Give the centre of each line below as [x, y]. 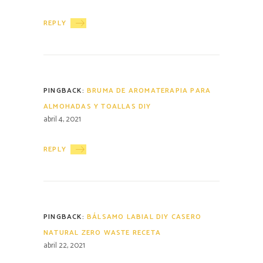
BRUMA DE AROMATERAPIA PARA [149, 90]
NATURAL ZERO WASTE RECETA [102, 232]
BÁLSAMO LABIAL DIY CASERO [144, 217]
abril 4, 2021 [62, 119]
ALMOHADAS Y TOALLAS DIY [97, 106]
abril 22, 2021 [64, 245]
